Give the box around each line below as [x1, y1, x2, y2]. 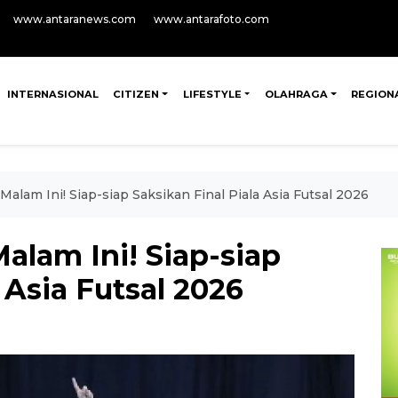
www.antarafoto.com [154, 12, 269, 26]
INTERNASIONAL [6, 88, 99, 100]
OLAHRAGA [265, 88, 329, 100]
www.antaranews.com [13, 12, 136, 26]
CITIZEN [113, 88, 160, 100]
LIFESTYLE [182, 88, 242, 100]
